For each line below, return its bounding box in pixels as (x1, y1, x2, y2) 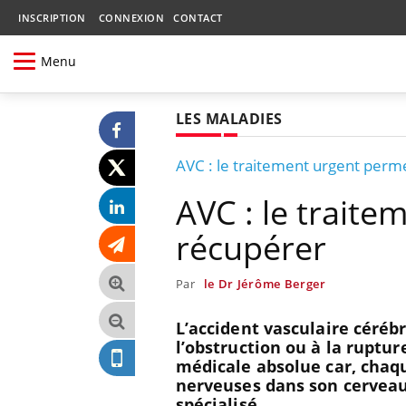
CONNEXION (98, 11, 164, 24)
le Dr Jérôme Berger (203, 275, 326, 292)
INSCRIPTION (18, 11, 86, 24)
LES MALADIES (175, 108, 283, 129)
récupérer (175, 225, 326, 270)
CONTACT (173, 11, 223, 24)
